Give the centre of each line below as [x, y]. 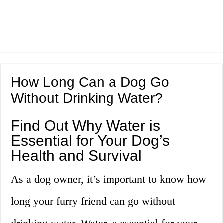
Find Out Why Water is [86, 126]
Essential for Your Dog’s [91, 141]
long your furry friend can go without [93, 201]
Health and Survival [77, 156]
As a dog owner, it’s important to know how [109, 179]
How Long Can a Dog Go [90, 82]
